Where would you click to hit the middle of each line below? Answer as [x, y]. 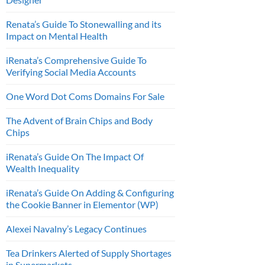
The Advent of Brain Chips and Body [79, 120]
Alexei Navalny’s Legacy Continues [76, 228]
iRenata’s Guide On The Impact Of [75, 156]
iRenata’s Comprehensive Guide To [76, 60]
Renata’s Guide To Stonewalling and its [84, 24]
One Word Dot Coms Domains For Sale [85, 96]
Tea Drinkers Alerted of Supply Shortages [89, 253]
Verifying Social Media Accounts [71, 72]
